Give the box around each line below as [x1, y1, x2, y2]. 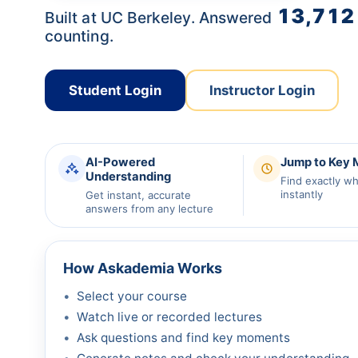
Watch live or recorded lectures [77, 309, 262, 324]
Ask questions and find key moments [77, 330, 290, 345]
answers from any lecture [86, 202, 213, 215]
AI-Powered [86, 155, 155, 169]
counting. [45, 26, 113, 46]
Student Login [69, 82, 161, 98]
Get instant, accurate [86, 189, 191, 201]
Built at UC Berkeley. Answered [45, 8, 276, 27]
